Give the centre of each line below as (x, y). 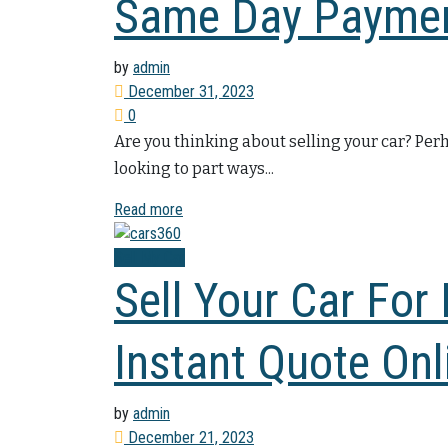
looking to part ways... (194, 168)
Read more (148, 209)
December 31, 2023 (189, 91)
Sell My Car (149, 258)
